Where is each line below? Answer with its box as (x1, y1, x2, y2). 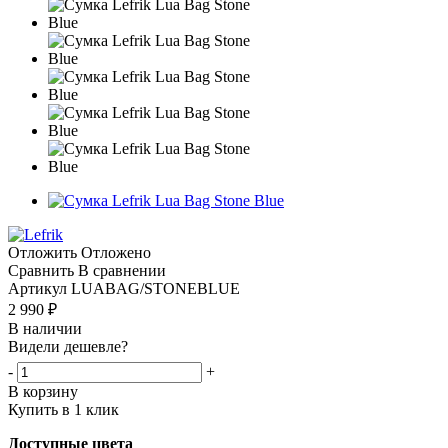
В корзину (8, 382, 78, 400)
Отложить (8, 243, 77, 261)
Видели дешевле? (8, 337, 128, 355)
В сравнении (78, 261, 166, 279)
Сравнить (8, 261, 74, 279)
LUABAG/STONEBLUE (71, 279, 240, 297)
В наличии (8, 319, 82, 337)
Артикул (8, 279, 67, 297)
